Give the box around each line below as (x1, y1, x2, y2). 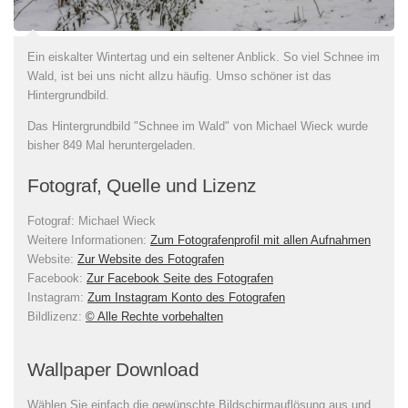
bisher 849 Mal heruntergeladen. (27, 138, 196, 153)
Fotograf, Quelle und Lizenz (27, 175, 257, 198)
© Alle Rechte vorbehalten (86, 310, 223, 324)
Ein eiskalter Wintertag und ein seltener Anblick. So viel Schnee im (27, 50, 380, 65)
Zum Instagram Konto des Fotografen (87, 291, 285, 305)
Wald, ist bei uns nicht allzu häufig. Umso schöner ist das (27, 69, 331, 84)
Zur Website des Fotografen (77, 252, 224, 267)
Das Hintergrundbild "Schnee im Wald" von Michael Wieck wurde (27, 119, 368, 134)
